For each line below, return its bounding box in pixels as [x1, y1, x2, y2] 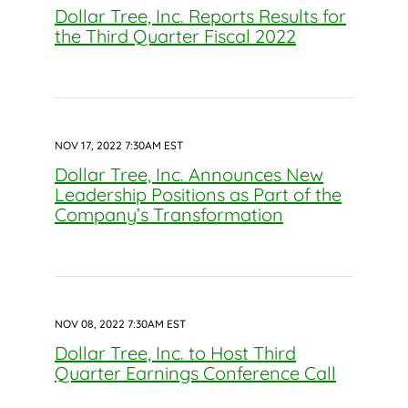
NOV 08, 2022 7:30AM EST [55, 317, 186, 331]
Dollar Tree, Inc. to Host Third [55, 342, 296, 364]
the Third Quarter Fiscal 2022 [55, 25, 296, 47]
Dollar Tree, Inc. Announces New [55, 163, 323, 186]
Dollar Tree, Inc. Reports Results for [55, 5, 346, 27]
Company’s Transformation [55, 203, 283, 226]
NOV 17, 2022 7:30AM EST [55, 138, 183, 152]
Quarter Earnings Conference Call [55, 362, 336, 384]
